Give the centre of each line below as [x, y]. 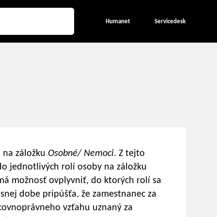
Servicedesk [170, 21]
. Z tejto [129, 154]
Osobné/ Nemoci [81, 154]
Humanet [118, 21]
